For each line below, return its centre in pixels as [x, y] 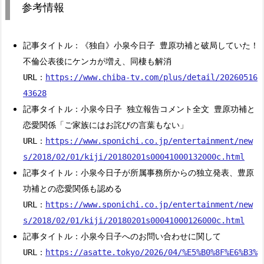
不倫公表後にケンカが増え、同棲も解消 [97, 62]
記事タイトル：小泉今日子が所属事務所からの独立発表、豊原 [138, 173]
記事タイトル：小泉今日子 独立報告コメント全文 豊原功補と [139, 109]
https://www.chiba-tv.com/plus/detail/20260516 [151, 77]
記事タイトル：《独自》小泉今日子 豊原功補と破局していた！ [141, 46]
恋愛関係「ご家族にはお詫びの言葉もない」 [105, 125]
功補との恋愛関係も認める [72, 189]
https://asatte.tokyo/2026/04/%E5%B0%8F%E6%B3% [151, 253]
